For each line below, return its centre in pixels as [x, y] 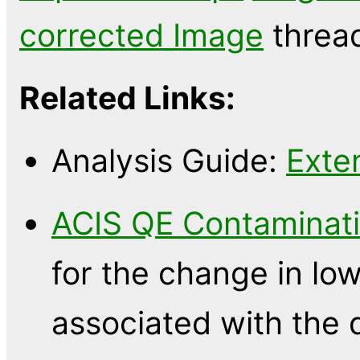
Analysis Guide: [169, 161]
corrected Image [141, 35]
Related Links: [127, 98]
